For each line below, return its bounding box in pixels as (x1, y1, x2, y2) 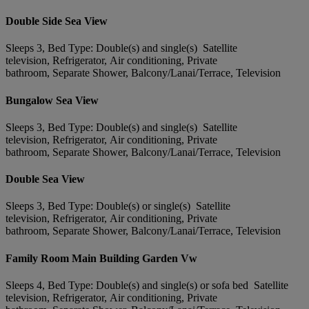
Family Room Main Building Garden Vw (6, 252, 197, 264)
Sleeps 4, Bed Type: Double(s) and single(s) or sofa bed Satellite (6, 279, 288, 291)
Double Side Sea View (6, 15, 108, 28)
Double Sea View (6, 173, 85, 186)
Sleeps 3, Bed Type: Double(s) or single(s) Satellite (6, 200, 230, 212)
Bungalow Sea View (6, 94, 99, 106)
